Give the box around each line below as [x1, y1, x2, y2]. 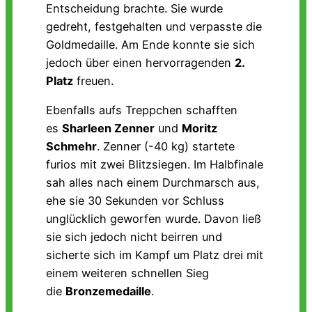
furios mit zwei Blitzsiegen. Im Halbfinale [46, 157, 263, 172]
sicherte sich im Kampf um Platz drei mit [46, 248, 263, 263]
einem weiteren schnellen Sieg [46, 266, 209, 281]
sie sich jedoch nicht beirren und [46, 230, 222, 244]
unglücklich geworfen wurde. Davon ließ [46, 212, 261, 226]
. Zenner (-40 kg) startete [97, 139, 235, 154]
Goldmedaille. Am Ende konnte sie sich [46, 37, 255, 52]
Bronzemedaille [65, 284, 151, 299]
